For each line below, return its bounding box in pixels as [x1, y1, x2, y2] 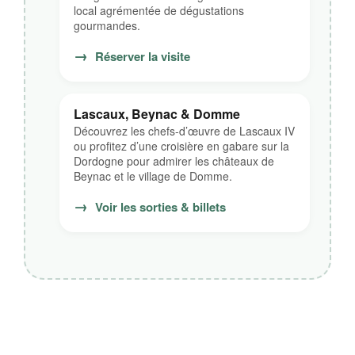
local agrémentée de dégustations [74, 2, 244, 18]
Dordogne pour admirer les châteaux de [74, 153, 274, 169]
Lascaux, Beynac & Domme [74, 105, 240, 123]
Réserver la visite [92, 48, 190, 65]
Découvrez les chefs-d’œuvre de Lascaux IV [74, 123, 295, 139]
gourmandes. [74, 17, 140, 33]
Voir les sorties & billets [92, 198, 226, 216]
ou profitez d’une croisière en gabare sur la [74, 138, 289, 154]
